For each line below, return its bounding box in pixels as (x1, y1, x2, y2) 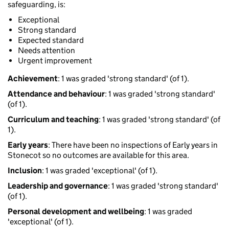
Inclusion (8, 166, 42, 176)
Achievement (8, 74, 58, 84)
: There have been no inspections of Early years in (48, 140, 218, 150)
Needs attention (18, 45, 75, 56)
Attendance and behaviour (8, 89, 105, 99)
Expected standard (18, 35, 84, 45)
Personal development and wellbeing (8, 207, 144, 217)
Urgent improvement (18, 56, 92, 66)
